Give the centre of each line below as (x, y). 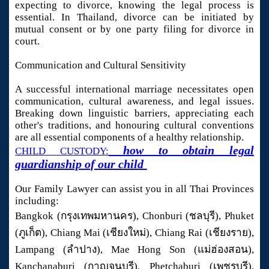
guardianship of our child (81, 164)
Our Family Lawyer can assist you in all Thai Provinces (134, 189)
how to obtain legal (189, 150)
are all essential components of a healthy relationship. (130, 138)
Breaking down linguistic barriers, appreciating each (134, 113)
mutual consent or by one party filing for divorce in (134, 29)
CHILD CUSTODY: (62, 151)
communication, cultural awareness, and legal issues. (134, 101)
